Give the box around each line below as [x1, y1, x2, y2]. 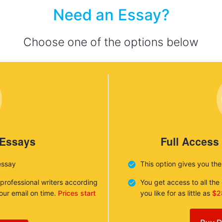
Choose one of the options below [23, 35, 199, 50]
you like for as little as [140, 189, 212, 198]
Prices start [58, 189, 96, 198]
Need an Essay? [53, 5, 169, 24]
